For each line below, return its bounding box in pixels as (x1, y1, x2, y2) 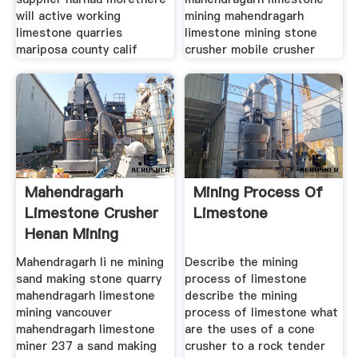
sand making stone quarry (15, 270, 161, 287)
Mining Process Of (193, 182, 324, 203)
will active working (15, 7, 121, 24)
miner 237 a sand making (15, 337, 157, 354)
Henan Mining (24, 224, 118, 245)
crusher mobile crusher (185, 41, 316, 58)
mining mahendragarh (185, 7, 304, 24)
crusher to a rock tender (185, 337, 326, 354)
